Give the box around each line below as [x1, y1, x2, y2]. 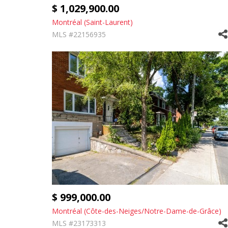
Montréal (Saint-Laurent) [52, 17, 133, 27]
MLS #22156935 [52, 30, 106, 39]
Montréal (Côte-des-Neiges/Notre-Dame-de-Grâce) [52, 206, 221, 216]
